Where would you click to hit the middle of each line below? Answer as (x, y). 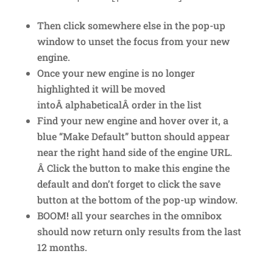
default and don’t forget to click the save (129, 183)
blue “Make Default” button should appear (133, 136)
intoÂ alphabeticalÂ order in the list (119, 104)
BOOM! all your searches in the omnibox (129, 215)
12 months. (62, 247)
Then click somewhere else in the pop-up (131, 25)
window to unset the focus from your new (133, 41)
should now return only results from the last (139, 231)
